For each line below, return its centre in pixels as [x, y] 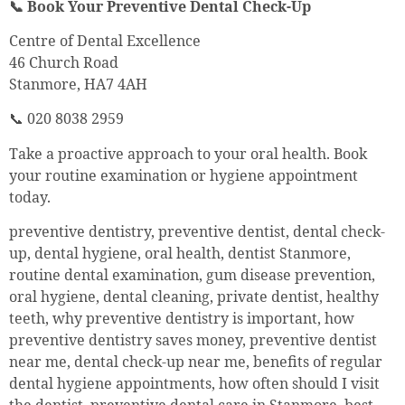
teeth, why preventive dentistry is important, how [182, 319]
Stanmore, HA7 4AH [78, 85]
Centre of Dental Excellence [105, 41]
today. [30, 197]
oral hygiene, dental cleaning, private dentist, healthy [194, 297]
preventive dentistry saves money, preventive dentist [193, 340]
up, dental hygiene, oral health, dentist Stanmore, [180, 254]
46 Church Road [64, 63]
